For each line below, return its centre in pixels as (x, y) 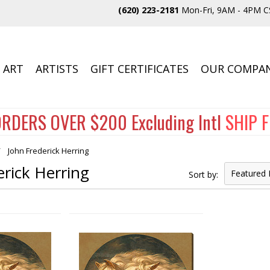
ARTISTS (57, 69)
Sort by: (203, 174)
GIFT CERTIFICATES (140, 69)
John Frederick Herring (49, 151)
